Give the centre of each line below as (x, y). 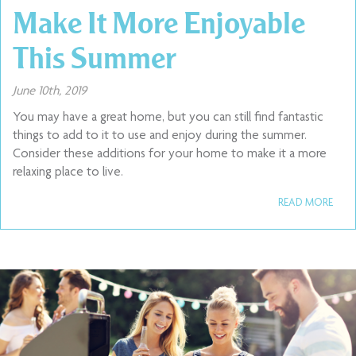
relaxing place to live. (68, 173)
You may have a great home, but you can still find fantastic (168, 118)
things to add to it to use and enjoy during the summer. (160, 136)
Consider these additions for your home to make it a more (170, 155)
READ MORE (306, 203)
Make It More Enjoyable (159, 22)
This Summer (95, 57)
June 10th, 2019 (50, 92)
